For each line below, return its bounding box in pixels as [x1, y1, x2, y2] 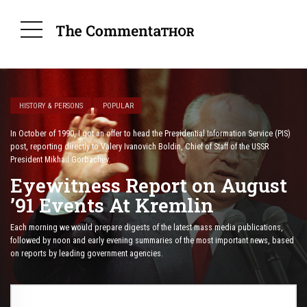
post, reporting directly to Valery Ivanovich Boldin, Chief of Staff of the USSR [10, 142, 269, 152]
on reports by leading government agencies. [10, 248, 163, 258]
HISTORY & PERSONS [19, 101, 83, 110]
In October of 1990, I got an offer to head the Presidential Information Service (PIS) [10, 129, 291, 139]
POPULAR [102, 101, 134, 110]
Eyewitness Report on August [10, 173, 287, 199]
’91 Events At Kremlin [10, 193, 214, 219]
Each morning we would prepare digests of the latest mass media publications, [10, 222, 283, 232]
